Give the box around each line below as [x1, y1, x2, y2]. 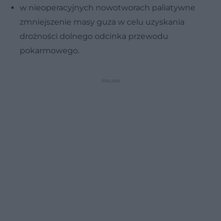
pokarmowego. [20, 45, 79, 55]
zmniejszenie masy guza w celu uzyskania [20, 17, 184, 27]
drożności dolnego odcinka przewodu [20, 31, 168, 41]
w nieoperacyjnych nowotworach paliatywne [20, 2, 195, 12]
